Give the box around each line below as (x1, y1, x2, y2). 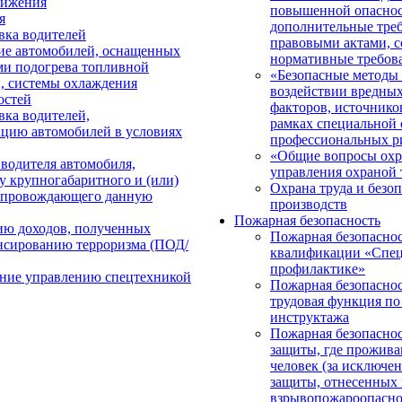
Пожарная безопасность (234, 213, 380, 228)
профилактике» (270, 261, 365, 276)
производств (270, 197, 347, 212)
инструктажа (270, 310, 349, 325)
